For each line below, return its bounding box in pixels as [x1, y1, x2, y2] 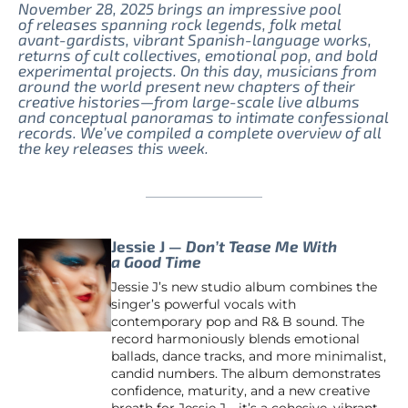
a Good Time [111, 251, 201, 270]
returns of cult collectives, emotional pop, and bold [18, 46, 378, 65]
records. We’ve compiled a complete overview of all [18, 123, 382, 142]
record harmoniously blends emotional [111, 331, 360, 348]
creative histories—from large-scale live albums [18, 92, 360, 111]
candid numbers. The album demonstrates [111, 365, 381, 382]
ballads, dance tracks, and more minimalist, [111, 348, 386, 365]
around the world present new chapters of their [18, 76, 355, 96]
